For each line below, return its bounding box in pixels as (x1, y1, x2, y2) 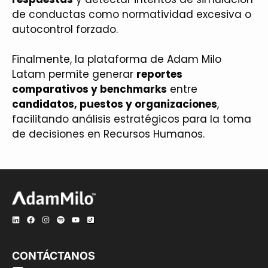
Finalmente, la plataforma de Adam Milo (12, 52, 221, 66)
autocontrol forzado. (12, 22, 118, 36)
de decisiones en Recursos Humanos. (12, 127, 205, 141)
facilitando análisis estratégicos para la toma (12, 112, 251, 126)
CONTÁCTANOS (12, 249, 95, 262)
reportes (136, 67, 182, 81)
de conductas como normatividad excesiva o (12, 7, 251, 22)
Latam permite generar (12, 67, 136, 81)
